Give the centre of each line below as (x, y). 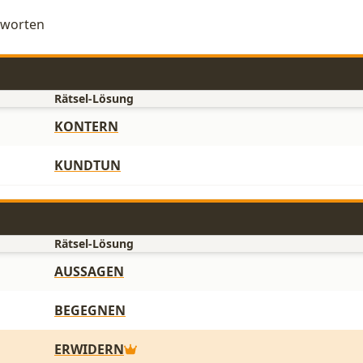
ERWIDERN (89, 349)
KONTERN (86, 126)
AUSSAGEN (89, 271)
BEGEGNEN (90, 310)
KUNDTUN (88, 165)
